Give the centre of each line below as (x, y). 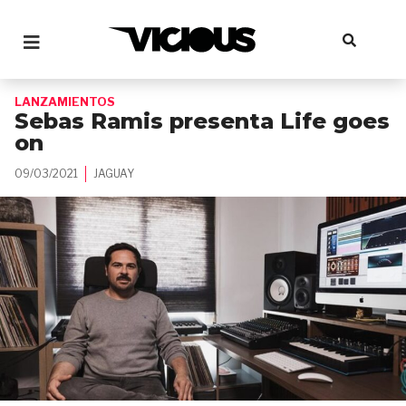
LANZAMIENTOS (65, 101)
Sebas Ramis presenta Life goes (202, 121)
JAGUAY (114, 174)
